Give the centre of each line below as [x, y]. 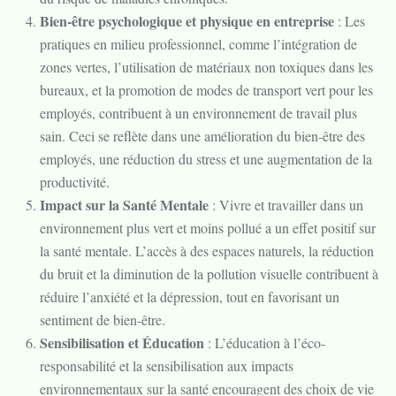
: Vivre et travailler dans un [286, 205]
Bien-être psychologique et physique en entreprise [187, 21]
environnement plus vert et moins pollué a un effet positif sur [208, 228]
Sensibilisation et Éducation [122, 343]
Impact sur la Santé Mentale [124, 205]
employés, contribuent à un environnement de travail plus [198, 113]
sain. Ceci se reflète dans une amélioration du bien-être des [202, 136]
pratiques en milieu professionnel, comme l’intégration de [198, 44]
